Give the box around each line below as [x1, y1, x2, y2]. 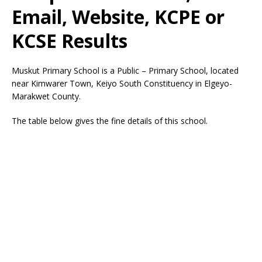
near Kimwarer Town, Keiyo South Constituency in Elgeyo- [12, 78, 232, 89]
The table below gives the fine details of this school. [12, 115, 208, 126]
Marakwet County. [12, 91, 81, 102]
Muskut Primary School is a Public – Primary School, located [12, 65, 239, 76]
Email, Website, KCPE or [12, 4, 225, 29]
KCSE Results [12, 28, 127, 53]
